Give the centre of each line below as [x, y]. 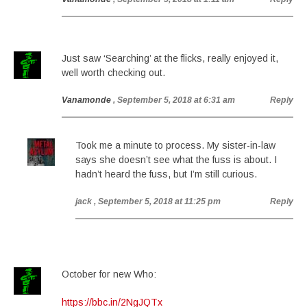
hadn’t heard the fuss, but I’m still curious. [166, 174]
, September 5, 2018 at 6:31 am [174, 100]
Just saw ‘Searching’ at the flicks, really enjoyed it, [170, 58]
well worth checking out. [113, 73]
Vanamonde [86, 100]
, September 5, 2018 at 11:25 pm [157, 201]
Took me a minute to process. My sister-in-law [175, 145]
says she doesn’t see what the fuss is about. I [176, 160]
